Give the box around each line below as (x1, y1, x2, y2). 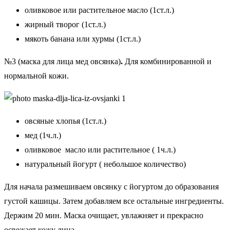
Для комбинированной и (123, 57, 212, 66)
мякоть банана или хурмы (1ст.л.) (25, 34, 141, 44)
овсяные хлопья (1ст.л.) (25, 117, 106, 126)
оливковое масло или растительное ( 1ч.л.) (25, 145, 176, 155)
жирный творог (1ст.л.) (25, 20, 106, 29)
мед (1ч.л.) (25, 131, 61, 140)
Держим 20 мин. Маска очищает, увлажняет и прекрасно (4, 211, 203, 220)
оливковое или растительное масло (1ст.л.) (25, 6, 174, 15)
